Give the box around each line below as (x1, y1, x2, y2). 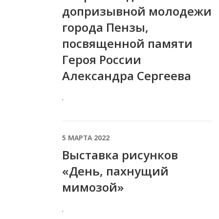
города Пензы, (62, 19, 149, 36)
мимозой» (62, 178, 124, 195)
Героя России (62, 51, 141, 68)
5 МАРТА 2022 (62, 132, 109, 142)
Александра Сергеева (62, 67, 191, 84)
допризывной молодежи (62, 3, 212, 20)
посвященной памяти (62, 35, 193, 52)
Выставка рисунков (62, 146, 178, 163)
